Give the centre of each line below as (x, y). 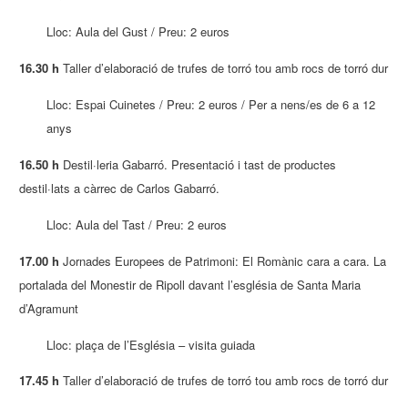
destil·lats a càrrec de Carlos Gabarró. (120, 188)
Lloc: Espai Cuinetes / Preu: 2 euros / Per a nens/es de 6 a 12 (211, 105)
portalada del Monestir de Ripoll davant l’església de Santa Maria (190, 284)
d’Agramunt (49, 308)
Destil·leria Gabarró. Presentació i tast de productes (198, 164)
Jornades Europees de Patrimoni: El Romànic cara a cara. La (223, 260)
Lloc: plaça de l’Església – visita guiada (151, 344)
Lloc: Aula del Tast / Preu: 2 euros (137, 224)
